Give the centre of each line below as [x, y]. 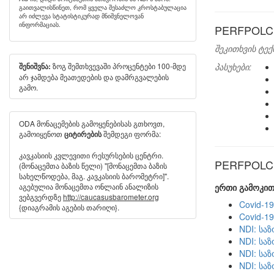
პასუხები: [233, 67]
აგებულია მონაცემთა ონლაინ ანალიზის [89, 186]
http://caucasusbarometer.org [111, 197]
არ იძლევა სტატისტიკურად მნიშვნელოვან [81, 16]
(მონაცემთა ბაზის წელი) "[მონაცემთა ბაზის [93, 165]
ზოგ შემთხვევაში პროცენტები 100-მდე [118, 66]
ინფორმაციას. [40, 24]
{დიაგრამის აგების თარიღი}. [69, 207]
